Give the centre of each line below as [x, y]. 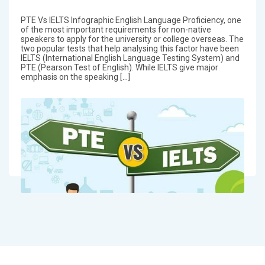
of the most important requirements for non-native [116, 29]
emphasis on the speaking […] [75, 77]
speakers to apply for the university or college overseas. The [132, 39]
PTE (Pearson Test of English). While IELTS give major [119, 67]
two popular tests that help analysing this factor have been [130, 48]
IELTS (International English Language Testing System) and [130, 58]
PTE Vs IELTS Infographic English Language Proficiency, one [131, 20]
